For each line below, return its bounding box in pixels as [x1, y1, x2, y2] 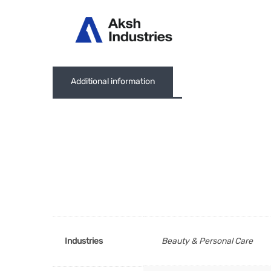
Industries [65, 236, 103, 246]
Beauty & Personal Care [162, 236, 253, 246]
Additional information [71, 76, 155, 87]
